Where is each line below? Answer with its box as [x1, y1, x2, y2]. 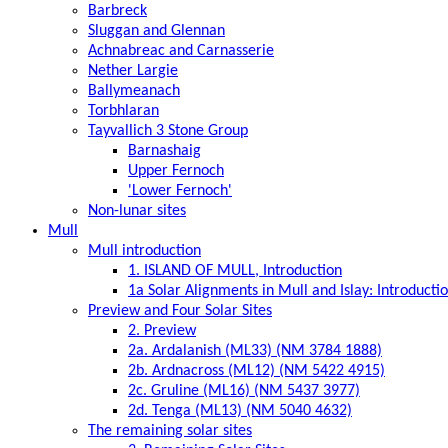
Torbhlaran [88, 102, 159, 119]
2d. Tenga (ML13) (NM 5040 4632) [128, 402, 352, 419]
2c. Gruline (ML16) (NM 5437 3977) [128, 382, 360, 399]
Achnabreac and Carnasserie [88, 42, 274, 59]
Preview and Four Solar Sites [88, 302, 272, 319]
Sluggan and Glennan [88, 22, 225, 39]
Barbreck [88, 2, 147, 19]
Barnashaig [128, 142, 201, 159]
